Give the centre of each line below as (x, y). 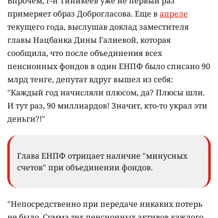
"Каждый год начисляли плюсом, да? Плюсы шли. (106, 93)
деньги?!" (26, 119)
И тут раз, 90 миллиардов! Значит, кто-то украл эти (107, 106)
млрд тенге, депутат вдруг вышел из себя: (90, 80)
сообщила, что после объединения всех (85, 53)
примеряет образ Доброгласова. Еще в (83, 14)
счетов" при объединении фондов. (85, 168)
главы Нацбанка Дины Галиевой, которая (89, 40)
